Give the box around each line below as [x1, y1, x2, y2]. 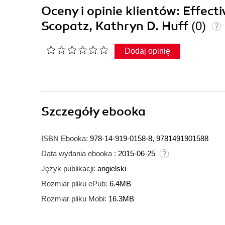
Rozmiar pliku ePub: [41, 179, 107, 188]
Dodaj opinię [125, 47, 170, 56]
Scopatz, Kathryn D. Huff [41, 19, 191, 34]
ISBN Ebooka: [41, 134, 88, 143]
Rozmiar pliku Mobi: [41, 194, 106, 203]
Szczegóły [41, 104, 102, 120]
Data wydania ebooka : [41, 149, 116, 158]
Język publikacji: [41, 164, 95, 173]
